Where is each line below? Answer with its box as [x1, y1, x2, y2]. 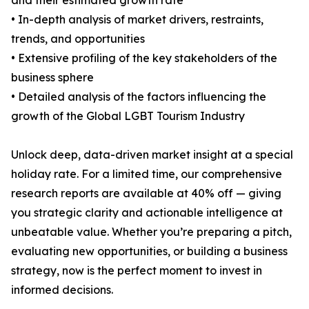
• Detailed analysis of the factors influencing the [11, 90, 266, 104]
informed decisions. [11, 283, 113, 297]
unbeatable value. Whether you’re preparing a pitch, [11, 225, 292, 239]
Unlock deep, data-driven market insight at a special [11, 148, 293, 162]
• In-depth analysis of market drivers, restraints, [11, 12, 263, 27]
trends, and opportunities [11, 32, 145, 46]
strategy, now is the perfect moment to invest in [11, 263, 262, 278]
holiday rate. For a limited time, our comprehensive [11, 167, 282, 181]
